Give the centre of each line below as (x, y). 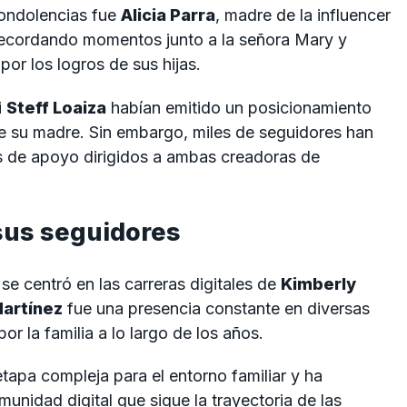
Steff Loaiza (56, 107)
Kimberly (318, 283)
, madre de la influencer (303, 15)
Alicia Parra (168, 15)
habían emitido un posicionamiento (239, 107)
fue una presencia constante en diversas (216, 308)
